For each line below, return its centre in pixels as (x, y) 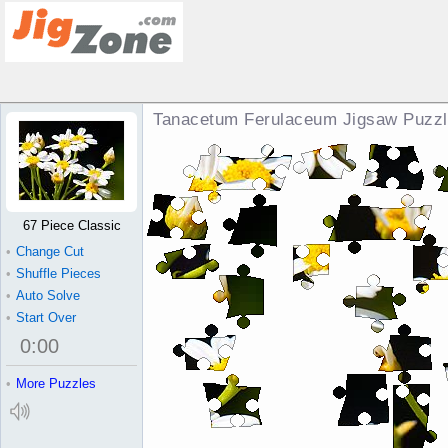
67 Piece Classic (71, 225)
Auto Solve (48, 295)
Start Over (46, 317)
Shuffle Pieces (58, 273)
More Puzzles (56, 383)
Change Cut (50, 251)
